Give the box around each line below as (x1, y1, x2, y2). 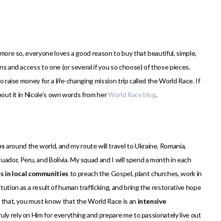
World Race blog (108, 90, 156, 99)
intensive (137, 197, 166, 206)
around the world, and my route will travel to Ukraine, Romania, (4, 142, 186, 150)
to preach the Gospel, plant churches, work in (69, 169, 202, 178)
